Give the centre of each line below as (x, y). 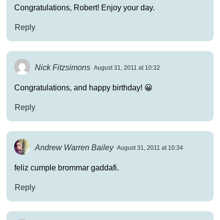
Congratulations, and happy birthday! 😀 (83, 87)
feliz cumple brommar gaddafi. (66, 167)
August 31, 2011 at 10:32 (127, 68)
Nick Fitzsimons (63, 67)
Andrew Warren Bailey (74, 147)
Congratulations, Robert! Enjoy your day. (84, 7)
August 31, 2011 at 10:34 (150, 148)
